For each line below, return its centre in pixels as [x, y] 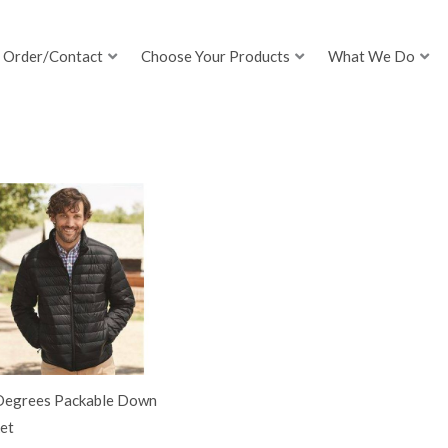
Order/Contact [53, 56]
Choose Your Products [216, 56]
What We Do [372, 56]
